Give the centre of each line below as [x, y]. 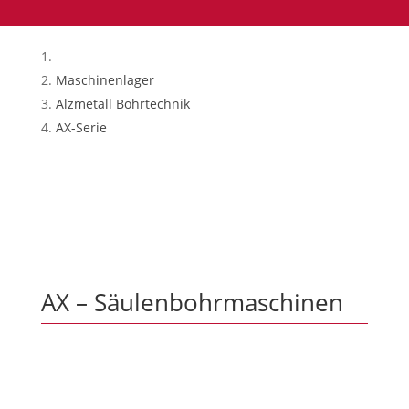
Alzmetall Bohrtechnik [122, 104]
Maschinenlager [105, 80]
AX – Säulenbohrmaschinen [192, 302]
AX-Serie [81, 127]
